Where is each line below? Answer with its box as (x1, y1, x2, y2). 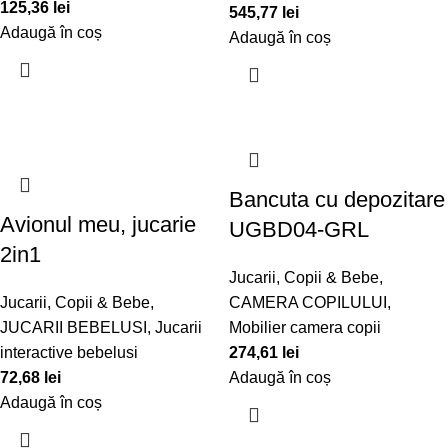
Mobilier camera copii (229, 319, 381, 336)
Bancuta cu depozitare (229, 187, 445, 212)
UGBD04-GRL (229, 217, 369, 242)
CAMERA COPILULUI (229, 294, 387, 311)
